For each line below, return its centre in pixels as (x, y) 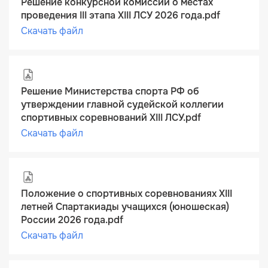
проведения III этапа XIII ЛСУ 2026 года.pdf (121, 15)
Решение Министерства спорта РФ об (110, 91)
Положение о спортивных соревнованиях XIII (127, 194)
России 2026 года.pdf (72, 220)
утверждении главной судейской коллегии (122, 104)
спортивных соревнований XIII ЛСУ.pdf (111, 118)
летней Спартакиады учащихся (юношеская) (125, 207)
